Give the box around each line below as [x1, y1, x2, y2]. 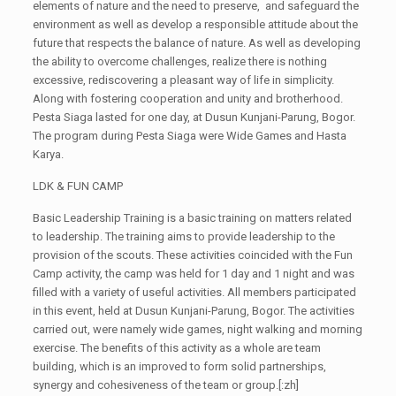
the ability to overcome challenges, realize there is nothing [32, 54, 327, 68]
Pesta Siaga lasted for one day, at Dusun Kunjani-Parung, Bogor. [32, 110, 355, 124]
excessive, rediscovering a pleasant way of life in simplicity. [32, 72, 334, 87]
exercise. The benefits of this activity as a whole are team [32, 340, 321, 354]
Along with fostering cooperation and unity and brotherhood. [32, 91, 343, 105]
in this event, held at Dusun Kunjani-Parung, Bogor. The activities [32, 303, 354, 317]
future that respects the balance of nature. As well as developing [32, 35, 361, 49]
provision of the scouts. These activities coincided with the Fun [32, 247, 353, 262]
